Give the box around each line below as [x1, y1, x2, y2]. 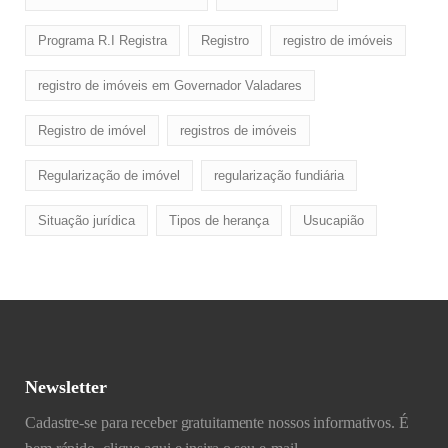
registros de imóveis [180, 123, 297, 138]
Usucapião [303, 213, 364, 228]
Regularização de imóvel [38, 168, 180, 183]
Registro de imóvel [38, 123, 146, 138]
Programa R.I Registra [38, 33, 167, 48]
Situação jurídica [38, 213, 135, 228]
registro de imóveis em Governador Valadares [38, 78, 302, 93]
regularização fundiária [214, 168, 344, 183]
